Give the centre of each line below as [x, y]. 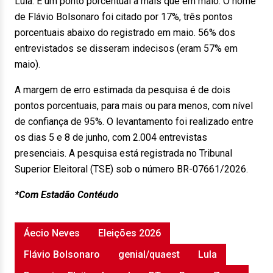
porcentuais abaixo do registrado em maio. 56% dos [125, 33]
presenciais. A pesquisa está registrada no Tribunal [123, 153]
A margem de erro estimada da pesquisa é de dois [122, 90]
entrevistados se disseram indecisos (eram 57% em [126, 48]
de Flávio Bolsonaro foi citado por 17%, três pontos [124, 17]
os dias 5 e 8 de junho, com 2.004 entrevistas [111, 137]
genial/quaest [149, 254]
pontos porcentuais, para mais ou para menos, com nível [134, 106]
